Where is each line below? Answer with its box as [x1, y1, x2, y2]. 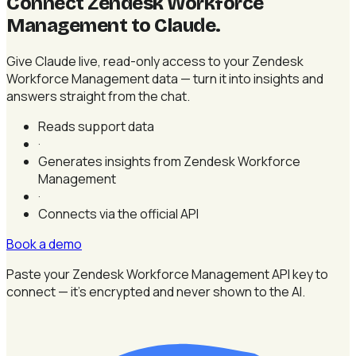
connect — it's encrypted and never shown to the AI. [6, 282, 305, 300]
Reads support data [38, 117, 154, 135]
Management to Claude [6, 14, 216, 37]
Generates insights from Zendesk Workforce [38, 152, 300, 170]
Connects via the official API [38, 204, 199, 222]
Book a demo [6, 234, 82, 253]
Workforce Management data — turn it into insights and [6, 69, 323, 87]
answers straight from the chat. [6, 87, 190, 105]
